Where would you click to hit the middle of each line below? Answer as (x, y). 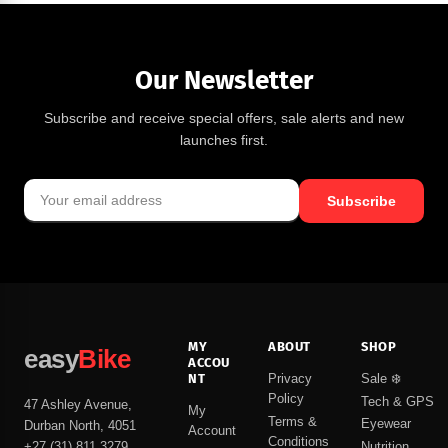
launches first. (224, 140)
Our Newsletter (224, 81)
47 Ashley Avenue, (78, 405)
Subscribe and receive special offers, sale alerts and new (224, 118)
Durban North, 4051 (80, 426)
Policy (286, 399)
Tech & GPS (397, 401)
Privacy (290, 379)
